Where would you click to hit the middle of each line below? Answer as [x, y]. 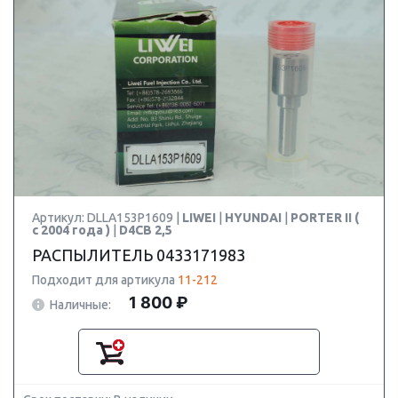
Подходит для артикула [105, 280]
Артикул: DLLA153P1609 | [107, 218]
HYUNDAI [255, 218]
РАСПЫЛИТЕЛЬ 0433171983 [139, 255]
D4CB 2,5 [146, 230]
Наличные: [80, 304]
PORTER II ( [325, 218]
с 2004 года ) [72, 230]
